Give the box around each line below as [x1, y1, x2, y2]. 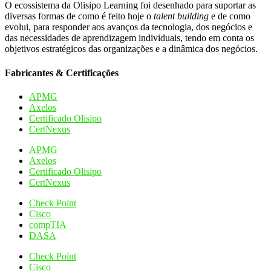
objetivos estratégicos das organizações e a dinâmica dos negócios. [5, 44, 258, 54]
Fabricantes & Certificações [5, 67, 119, 78]
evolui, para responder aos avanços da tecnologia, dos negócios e [5, 22, 252, 33]
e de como [209, 11, 250, 22]
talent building [154, 11, 209, 22]
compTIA [29, 219, 67, 230]
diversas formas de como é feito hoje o [5, 11, 154, 22]
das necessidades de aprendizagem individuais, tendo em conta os [5, 33, 254, 44]
